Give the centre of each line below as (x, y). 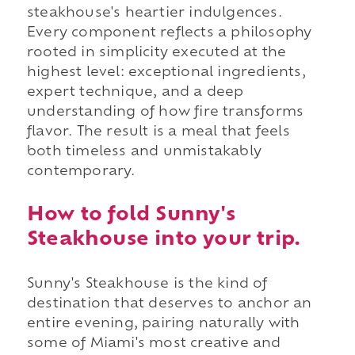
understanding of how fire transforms (165, 113)
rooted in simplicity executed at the (157, 53)
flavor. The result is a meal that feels (158, 133)
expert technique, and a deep (135, 93)
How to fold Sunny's (131, 215)
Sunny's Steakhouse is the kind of (147, 284)
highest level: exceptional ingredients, (166, 73)
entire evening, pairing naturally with (163, 324)
